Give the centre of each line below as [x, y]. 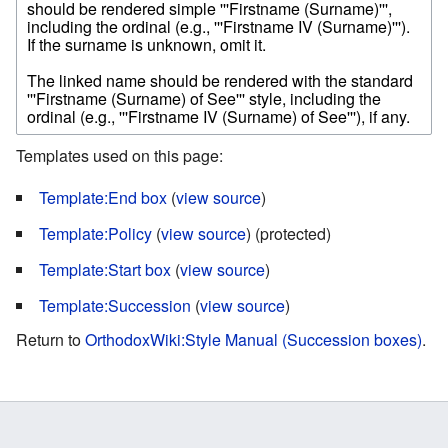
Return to [50, 340]
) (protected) [288, 234]
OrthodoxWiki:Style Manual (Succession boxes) [253, 340]
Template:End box [103, 198]
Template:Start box [105, 270]
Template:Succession [115, 306]
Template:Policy [95, 234]
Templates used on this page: [119, 156]
